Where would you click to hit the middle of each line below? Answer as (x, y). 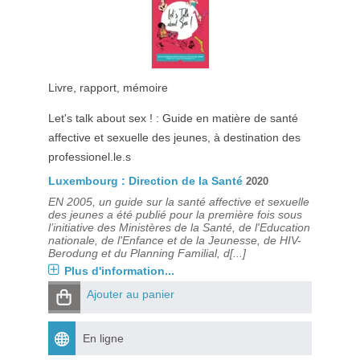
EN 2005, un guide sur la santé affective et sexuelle (178, 202)
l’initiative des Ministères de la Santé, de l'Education (179, 227)
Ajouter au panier (130, 294)
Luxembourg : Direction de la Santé (145, 181)
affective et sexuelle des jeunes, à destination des (174, 137)
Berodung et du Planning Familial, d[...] (147, 253)
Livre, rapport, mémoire (108, 88)
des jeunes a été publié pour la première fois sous (175, 215)
